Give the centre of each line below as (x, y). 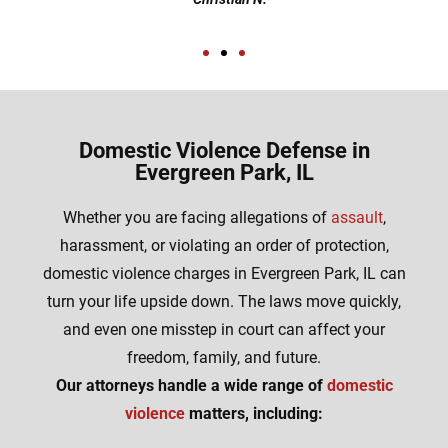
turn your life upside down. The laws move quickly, (224, 302)
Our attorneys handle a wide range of (191, 386)
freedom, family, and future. (224, 358)
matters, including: (254, 414)
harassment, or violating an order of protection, (224, 246)
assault (356, 218)
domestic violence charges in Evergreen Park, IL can (224, 274)
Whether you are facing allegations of (196, 218)
